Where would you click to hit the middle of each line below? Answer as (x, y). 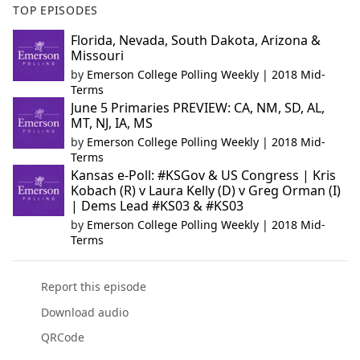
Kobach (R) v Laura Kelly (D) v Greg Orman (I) (206, 191)
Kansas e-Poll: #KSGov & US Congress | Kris (203, 176)
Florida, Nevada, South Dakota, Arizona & (196, 41)
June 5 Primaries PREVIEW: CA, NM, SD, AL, (198, 108)
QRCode (62, 337)
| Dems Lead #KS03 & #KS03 (157, 206)
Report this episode (93, 287)
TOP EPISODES (56, 10)
